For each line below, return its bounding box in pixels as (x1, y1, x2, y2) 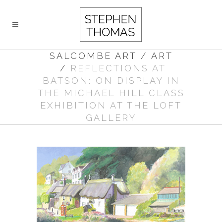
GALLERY (86, 112, 136, 123)
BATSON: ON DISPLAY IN (42, 75, 180, 86)
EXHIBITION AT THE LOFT (40, 100, 182, 111)
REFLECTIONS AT (70, 63, 166, 73)
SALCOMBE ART (49, 51, 137, 61)
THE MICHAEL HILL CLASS (37, 88, 185, 98)
